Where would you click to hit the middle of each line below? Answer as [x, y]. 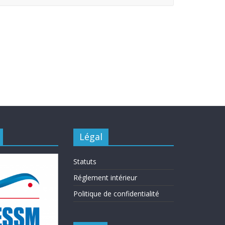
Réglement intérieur [105, 178]
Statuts [85, 162]
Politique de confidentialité [116, 194]
